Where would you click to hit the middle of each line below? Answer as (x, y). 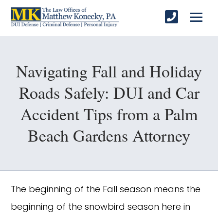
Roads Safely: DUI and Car (109, 92)
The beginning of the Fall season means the (106, 189)
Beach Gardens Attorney (109, 135)
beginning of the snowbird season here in (101, 206)
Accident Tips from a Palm (109, 114)
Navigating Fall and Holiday (109, 71)
